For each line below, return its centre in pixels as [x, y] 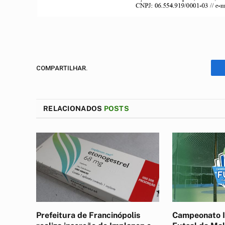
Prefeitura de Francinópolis [88, 215]
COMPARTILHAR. [62, 68]
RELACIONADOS [74, 109]
